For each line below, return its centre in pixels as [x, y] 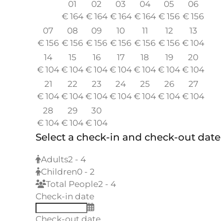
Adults [55, 160]
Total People [72, 184]
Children [59, 172]
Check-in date [65, 197]
